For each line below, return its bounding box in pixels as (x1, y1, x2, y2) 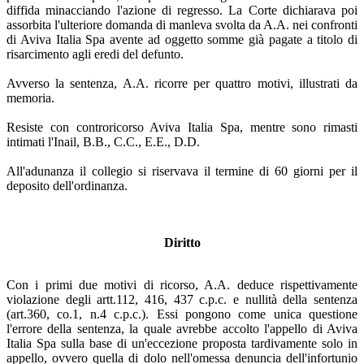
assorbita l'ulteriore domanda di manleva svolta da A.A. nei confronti (6, 17, 357, 32)
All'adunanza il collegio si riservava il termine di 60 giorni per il (6, 163, 357, 178)
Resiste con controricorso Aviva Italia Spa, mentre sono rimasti (6, 119, 357, 134)
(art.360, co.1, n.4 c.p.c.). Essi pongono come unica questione (6, 306, 357, 321)
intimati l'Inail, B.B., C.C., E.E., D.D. (6, 134, 200, 149)
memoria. (6, 90, 54, 105)
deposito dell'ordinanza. (6, 178, 128, 193)
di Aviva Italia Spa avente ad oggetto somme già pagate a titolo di (6, 32, 357, 46)
